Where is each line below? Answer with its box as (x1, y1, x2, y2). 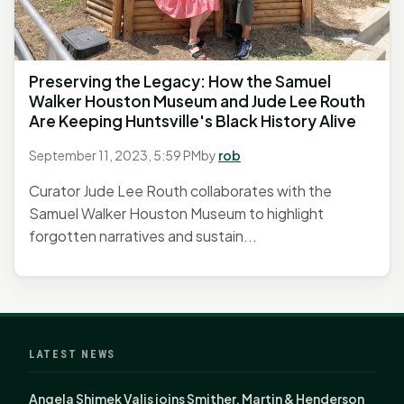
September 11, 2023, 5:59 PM (29, 147, 201, 164)
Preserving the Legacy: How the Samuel (29, 71, 331, 92)
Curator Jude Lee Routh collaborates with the (29, 181, 332, 201)
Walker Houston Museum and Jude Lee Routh (29, 91, 365, 112)
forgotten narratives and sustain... (29, 226, 257, 246)
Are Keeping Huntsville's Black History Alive (29, 111, 356, 132)
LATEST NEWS (29, 347, 116, 362)
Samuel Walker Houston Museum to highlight (29, 204, 324, 224)
